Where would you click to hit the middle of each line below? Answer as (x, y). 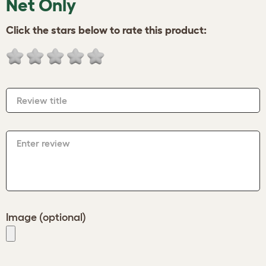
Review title (42, 100)
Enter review (43, 143)
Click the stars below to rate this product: (106, 30)
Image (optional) (46, 217)
